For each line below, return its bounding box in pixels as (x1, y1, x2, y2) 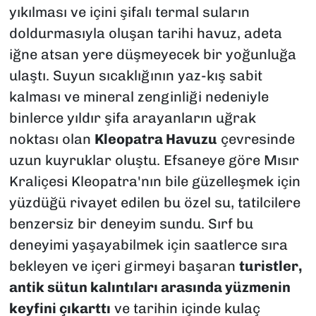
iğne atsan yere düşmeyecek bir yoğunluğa (8, 45, 296, 63)
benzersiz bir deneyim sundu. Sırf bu (8, 214, 253, 232)
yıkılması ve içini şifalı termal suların (8, 3, 250, 20)
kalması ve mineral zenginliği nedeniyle (8, 87, 269, 105)
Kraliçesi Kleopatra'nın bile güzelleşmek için (8, 172, 300, 190)
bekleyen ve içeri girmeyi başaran (8, 257, 239, 274)
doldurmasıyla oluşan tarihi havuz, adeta (8, 24, 282, 42)
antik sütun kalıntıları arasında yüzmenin (8, 278, 291, 296)
